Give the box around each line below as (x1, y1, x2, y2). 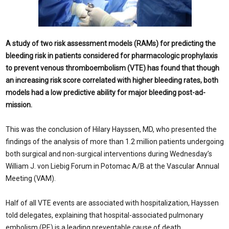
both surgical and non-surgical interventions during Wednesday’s (6, 150, 212, 158)
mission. (6, 101, 32, 109)
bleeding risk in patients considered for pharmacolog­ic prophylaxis (6, 52, 218, 60)
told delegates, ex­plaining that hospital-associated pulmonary (6, 211, 203, 219)
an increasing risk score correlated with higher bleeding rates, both (6, 76, 218, 84)
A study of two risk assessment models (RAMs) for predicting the (6, 39, 216, 48)
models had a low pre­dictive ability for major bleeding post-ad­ (6, 88, 205, 97)
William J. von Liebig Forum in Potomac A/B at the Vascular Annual (6, 162, 219, 170)
